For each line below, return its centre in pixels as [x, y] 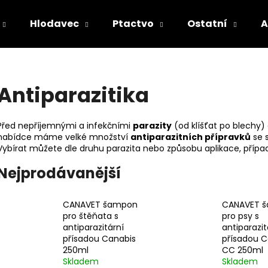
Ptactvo [133, 24]
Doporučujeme [84, 164]
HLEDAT [189, 112]
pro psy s [240, 216]
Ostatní [207, 24]
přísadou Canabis [99, 239]
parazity [152, 125]
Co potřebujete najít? [84, 65]
